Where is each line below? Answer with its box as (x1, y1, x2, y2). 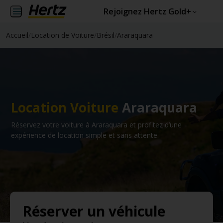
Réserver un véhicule (22, 202, 165, 221)
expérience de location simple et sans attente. (11, 130, 159, 140)
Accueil (6, 30, 28, 40)
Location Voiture (11, 98, 118, 116)
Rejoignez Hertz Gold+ (104, 6, 191, 17)
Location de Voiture (31, 30, 94, 40)
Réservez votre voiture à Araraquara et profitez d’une (11, 119, 182, 129)
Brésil (97, 30, 114, 40)
